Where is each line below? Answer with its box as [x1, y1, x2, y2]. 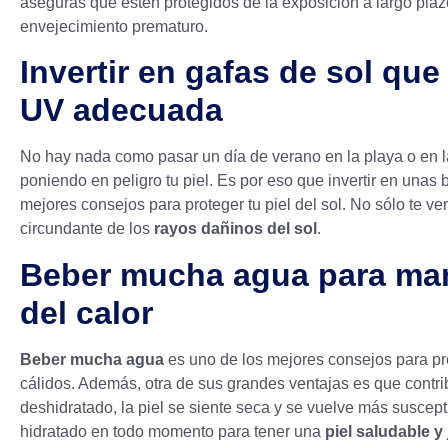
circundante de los [20, 220, 154, 238]
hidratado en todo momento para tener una [20, 422, 325, 440]
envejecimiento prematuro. [20, 18, 208, 36]
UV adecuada [20, 92, 223, 129]
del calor [20, 294, 153, 331]
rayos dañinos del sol [154, 220, 317, 238]
